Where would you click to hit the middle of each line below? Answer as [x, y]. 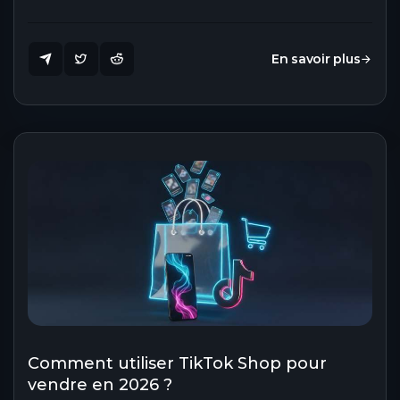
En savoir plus [316, 58]
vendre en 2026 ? [100, 384]
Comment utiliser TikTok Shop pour [177, 363]
